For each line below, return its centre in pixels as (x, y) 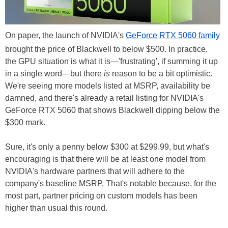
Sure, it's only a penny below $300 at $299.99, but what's (107, 147)
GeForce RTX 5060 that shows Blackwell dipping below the (112, 110)
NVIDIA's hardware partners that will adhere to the (95, 171)
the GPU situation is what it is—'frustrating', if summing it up (111, 61)
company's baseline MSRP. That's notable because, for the (111, 183)
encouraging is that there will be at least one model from (105, 159)
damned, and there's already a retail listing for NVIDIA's (104, 98)
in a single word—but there (54, 73)
